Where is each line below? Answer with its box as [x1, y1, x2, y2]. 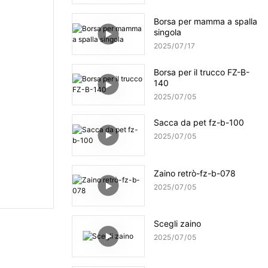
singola [153, 27, 181, 38]
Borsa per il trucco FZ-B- [153, 66, 249, 77]
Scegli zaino [153, 218, 201, 229]
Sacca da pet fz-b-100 [153, 117, 244, 128]
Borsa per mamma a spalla [153, 16, 257, 27]
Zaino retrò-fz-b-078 [153, 167, 236, 178]
